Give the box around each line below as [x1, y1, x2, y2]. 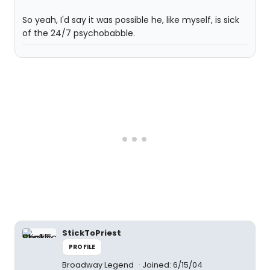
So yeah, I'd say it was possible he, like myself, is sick [22, 14, 239, 26]
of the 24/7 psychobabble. [22, 27, 135, 39]
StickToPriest [62, 227, 121, 239]
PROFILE [69, 242, 96, 251]
